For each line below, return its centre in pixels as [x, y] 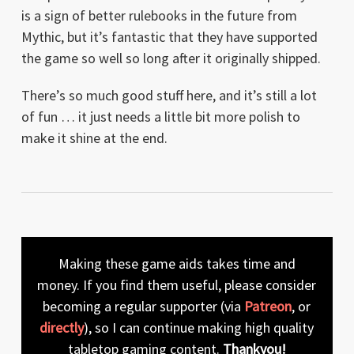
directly [62, 327]
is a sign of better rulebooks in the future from [159, 15]
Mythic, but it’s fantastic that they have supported [169, 36]
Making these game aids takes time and [177, 263]
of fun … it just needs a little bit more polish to [160, 116]
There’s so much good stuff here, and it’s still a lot [169, 95]
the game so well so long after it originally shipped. [171, 58]
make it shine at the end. [94, 137]
